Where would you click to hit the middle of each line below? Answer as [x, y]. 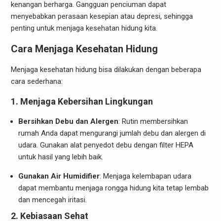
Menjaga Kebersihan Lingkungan [86, 101]
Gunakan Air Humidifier [59, 176]
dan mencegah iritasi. [52, 200]
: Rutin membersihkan [153, 121]
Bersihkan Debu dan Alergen [68, 121]
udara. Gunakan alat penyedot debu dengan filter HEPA [106, 145]
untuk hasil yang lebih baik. [60, 157]
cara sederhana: [37, 81]
